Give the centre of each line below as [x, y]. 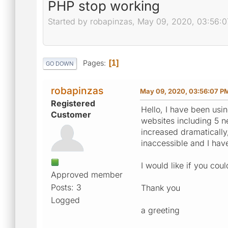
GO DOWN [60, 63]
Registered [73, 103]
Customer [71, 114]
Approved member [87, 174]
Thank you [161, 188]
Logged [65, 200]
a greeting [160, 210]
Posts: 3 [66, 187]
